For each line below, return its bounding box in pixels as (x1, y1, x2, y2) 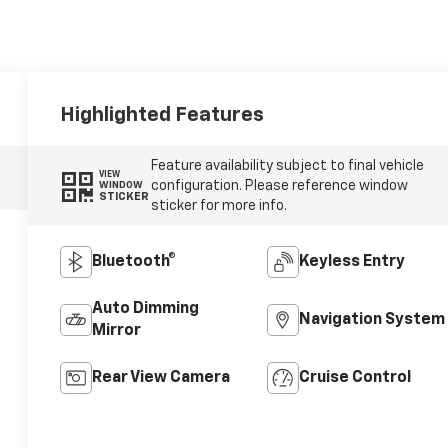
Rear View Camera (92, 369, 231, 386)
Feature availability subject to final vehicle (150, 158, 424, 173)
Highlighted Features (60, 104, 265, 125)
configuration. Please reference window (150, 178, 408, 193)
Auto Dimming (92, 300, 200, 317)
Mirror (92, 322, 142, 339)
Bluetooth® (92, 253, 177, 270)
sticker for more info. (150, 198, 287, 213)
